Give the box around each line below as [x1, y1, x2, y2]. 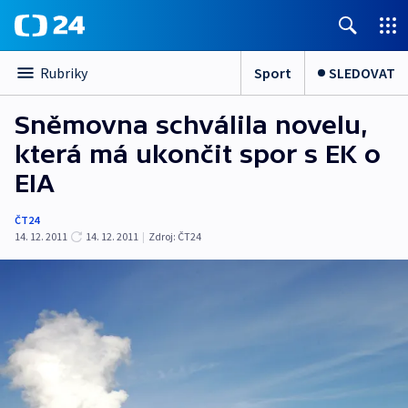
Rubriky [40, 64, 87, 82]
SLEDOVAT [329, 63, 395, 82]
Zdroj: [148, 229, 176, 243]
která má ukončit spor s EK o [15, 139, 381, 168]
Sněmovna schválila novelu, [15, 110, 368, 139]
